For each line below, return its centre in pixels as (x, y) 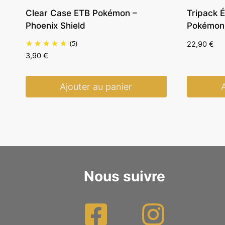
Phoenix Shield (55, 25)
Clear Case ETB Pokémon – (81, 13)
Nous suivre (125, 176)
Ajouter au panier (96, 86)
